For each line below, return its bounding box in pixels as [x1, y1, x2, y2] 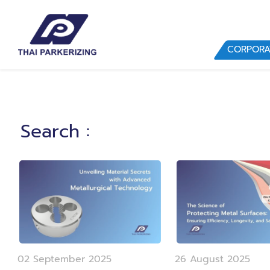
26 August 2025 [174, 252, 250, 267]
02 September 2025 [17, 252, 111, 267]
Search [20, 118, 80, 145]
